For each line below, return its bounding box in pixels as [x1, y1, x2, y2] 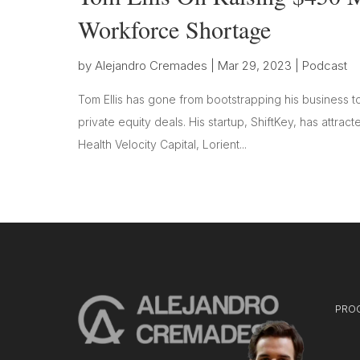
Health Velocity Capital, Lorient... [78, 137, 247, 151]
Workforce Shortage [78, 12, 271, 45]
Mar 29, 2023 [218, 57, 292, 73]
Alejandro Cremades [95, 57, 207, 73]
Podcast [302, 57, 347, 73]
